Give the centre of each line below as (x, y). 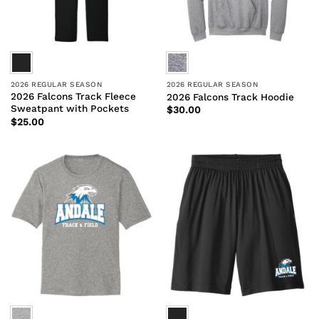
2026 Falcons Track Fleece (73, 96)
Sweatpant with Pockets (69, 109)
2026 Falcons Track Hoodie (230, 96)
